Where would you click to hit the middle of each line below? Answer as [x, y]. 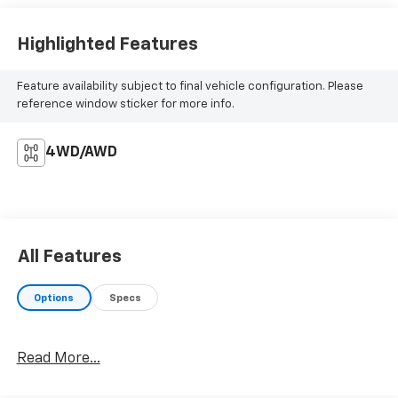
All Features [70, 256]
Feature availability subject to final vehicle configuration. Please [190, 87]
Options [54, 298]
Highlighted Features [107, 44]
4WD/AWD [81, 153]
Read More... [58, 359]
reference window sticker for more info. [125, 105]
